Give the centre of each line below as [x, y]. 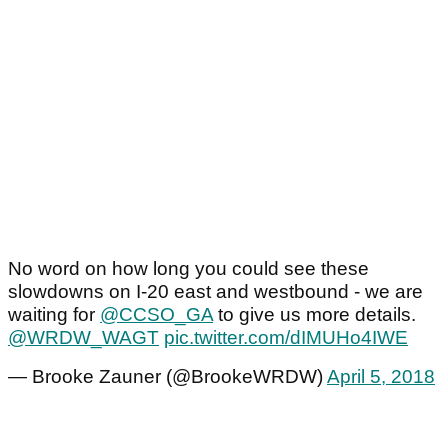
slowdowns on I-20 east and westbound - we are [215, 292]
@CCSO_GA [156, 315]
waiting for [54, 315]
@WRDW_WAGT [83, 338]
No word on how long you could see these [188, 269]
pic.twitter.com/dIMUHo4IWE [286, 338]
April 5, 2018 [381, 377]
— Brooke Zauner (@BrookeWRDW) [167, 377]
